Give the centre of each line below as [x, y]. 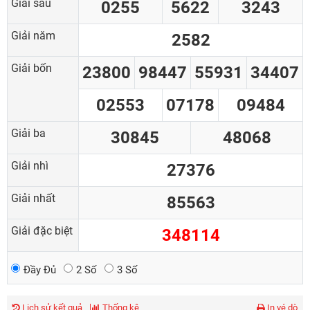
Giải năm [33, 36]
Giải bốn [31, 68]
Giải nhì [30, 166]
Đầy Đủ [40, 270]
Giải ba [28, 133]
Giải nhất [33, 198]
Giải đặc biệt [42, 231]
